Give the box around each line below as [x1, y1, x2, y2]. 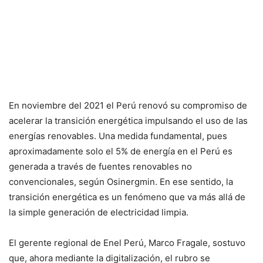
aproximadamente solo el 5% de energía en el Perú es [9, 145, 232, 157]
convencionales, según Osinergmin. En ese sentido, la [9, 176, 233, 187]
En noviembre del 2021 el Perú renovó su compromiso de [9, 99, 247, 111]
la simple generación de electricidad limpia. [9, 206, 188, 218]
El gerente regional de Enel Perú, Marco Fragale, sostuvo [9, 237, 245, 248]
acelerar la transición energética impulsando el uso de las [9, 114, 248, 126]
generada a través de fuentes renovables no [9, 160, 192, 172]
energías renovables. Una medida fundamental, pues [9, 130, 227, 141]
